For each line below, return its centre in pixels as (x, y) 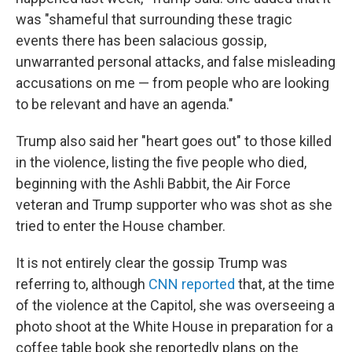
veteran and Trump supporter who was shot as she (174, 205)
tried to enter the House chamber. (121, 226)
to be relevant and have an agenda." (125, 104)
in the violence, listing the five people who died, (161, 163)
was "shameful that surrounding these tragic (154, 20)
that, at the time (285, 284)
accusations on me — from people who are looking (172, 83)
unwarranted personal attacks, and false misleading (176, 62)
